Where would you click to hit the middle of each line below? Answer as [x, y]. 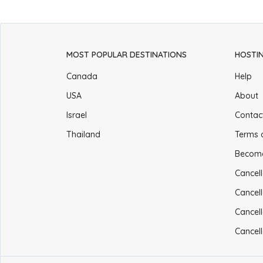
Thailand [84, 134]
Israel [77, 115]
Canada [82, 76]
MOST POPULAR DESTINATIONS [127, 55]
